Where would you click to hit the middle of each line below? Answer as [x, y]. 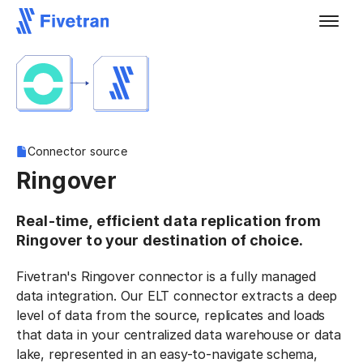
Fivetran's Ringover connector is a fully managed [166, 276]
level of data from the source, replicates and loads [171, 315]
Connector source [77, 151]
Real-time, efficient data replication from [169, 221]
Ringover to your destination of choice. [160, 240]
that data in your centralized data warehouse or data [179, 335]
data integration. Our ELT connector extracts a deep [177, 296]
